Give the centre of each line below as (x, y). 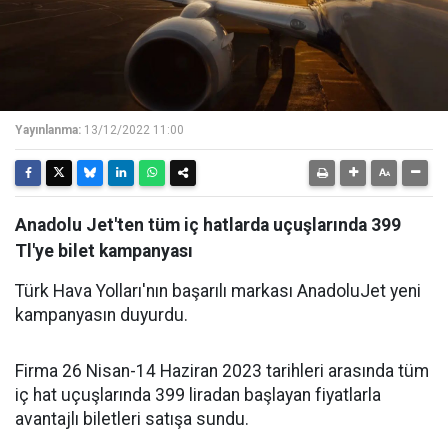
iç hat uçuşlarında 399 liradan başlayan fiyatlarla (198, 395)
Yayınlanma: (48, 130)
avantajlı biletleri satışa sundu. (132, 419)
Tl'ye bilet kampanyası (104, 251)
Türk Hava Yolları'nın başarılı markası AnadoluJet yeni (218, 291)
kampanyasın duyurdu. (101, 315)
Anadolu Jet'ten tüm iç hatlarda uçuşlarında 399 (208, 225)
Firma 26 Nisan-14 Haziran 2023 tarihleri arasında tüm (222, 371)
